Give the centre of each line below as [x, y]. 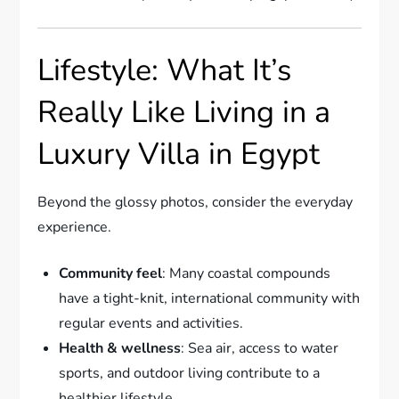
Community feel [111, 274]
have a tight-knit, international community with [210, 299]
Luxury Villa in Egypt [179, 155]
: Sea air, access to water [260, 349]
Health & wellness [120, 349]
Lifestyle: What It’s [165, 71]
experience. [75, 228]
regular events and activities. [151, 324]
